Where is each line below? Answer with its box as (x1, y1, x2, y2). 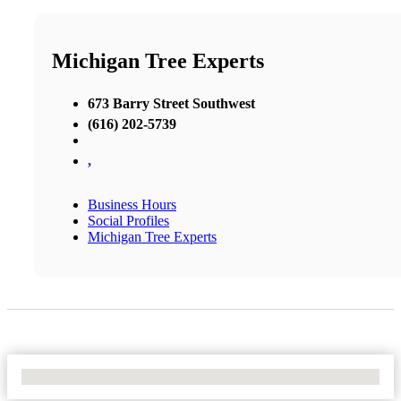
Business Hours (88, 196, 176, 212)
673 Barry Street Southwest (88, 95, 255, 111)
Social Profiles (88, 212, 169, 228)
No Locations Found (21, 368, 139, 384)
